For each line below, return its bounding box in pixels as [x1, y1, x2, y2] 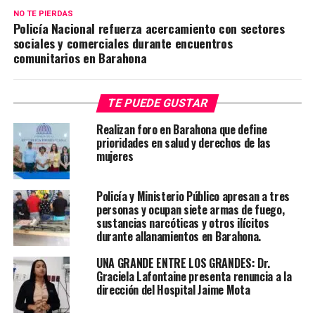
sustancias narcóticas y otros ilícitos [96, 214, 269, 231]
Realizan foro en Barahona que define [96, 121, 267, 138]
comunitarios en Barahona [13, 49, 147, 67]
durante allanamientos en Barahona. [96, 228, 261, 245]
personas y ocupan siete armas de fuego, [96, 201, 285, 218]
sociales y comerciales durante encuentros [13, 34, 233, 52]
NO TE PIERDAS [13, 9, 73, 18]
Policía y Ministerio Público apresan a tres [96, 188, 290, 205]
